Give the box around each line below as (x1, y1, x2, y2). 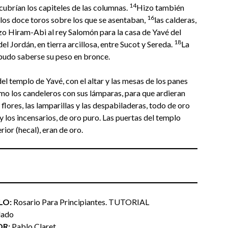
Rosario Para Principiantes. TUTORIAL (11, 197, 149, 207)
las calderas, (154, 15, 196, 24)
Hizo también (136, 3, 184, 12)
